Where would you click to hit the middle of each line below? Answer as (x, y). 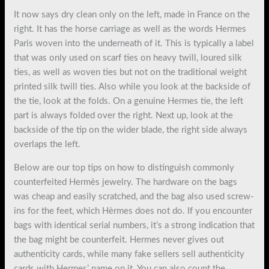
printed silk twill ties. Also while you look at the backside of (132, 86)
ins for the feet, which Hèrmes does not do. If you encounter (133, 211)
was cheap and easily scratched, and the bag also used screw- (134, 196)
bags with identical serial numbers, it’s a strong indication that (134, 225)
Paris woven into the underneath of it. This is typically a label (134, 43)
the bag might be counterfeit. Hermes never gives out (119, 240)
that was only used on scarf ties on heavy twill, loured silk (128, 58)
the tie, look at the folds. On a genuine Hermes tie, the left (129, 101)
